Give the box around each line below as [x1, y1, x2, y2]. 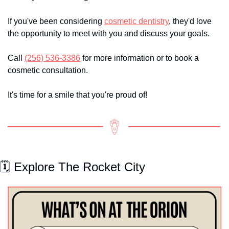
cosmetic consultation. [8, 66, 88, 75]
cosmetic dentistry [104, 17, 169, 26]
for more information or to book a [80, 54, 199, 63]
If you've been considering [8, 17, 104, 26]
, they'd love [169, 17, 212, 26]
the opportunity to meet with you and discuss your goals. [8, 29, 210, 38]
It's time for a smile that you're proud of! [8, 90, 147, 100]
